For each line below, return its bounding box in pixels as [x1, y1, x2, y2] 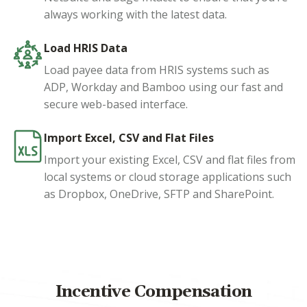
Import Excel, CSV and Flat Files [44, 130, 214, 146]
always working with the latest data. [44, 7, 227, 23]
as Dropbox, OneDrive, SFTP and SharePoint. [44, 186, 274, 202]
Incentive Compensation [55, 282, 252, 303]
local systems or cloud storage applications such [44, 169, 291, 185]
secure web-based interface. [44, 97, 188, 112]
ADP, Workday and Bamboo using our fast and [44, 79, 283, 95]
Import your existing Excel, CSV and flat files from [44, 152, 295, 168]
